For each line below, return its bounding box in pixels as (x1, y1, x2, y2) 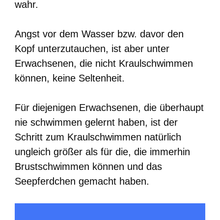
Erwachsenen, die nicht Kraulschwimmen (15, 57, 193, 69)
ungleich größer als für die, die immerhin (15, 146, 190, 157)
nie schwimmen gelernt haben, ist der (15, 116, 178, 128)
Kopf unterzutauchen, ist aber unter (15, 43, 169, 54)
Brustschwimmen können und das (15, 161, 162, 172)
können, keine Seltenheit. (15, 72, 125, 83)
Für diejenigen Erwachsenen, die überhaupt (15, 102, 204, 113)
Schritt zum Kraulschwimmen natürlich (15, 131, 181, 142)
